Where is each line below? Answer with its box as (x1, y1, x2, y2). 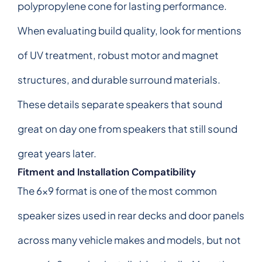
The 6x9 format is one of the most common (18, 184, 217, 197)
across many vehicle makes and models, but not (18, 233, 241, 246)
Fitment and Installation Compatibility (18, 165, 196, 178)
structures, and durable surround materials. (18, 73, 220, 86)
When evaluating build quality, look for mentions (18, 23, 242, 37)
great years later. (18, 146, 96, 160)
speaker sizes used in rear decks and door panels (18, 208, 244, 222)
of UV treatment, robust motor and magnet (18, 48, 219, 61)
